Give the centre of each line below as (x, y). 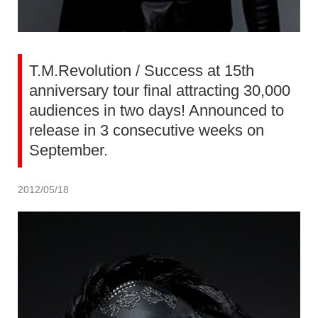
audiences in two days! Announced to (157, 110)
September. (68, 150)
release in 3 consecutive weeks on (147, 130)
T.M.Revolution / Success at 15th (142, 71)
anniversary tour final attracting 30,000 (160, 91)
